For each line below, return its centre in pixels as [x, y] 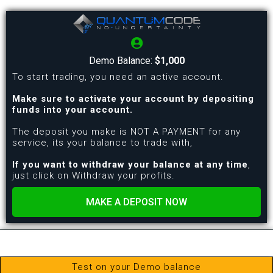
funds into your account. [73, 110]
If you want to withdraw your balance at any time [130, 165]
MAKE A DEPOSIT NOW [136, 202]
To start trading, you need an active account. [118, 77]
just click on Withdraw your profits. [94, 176]
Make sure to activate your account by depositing [133, 99]
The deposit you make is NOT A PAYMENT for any [126, 132]
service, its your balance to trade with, [102, 143]
